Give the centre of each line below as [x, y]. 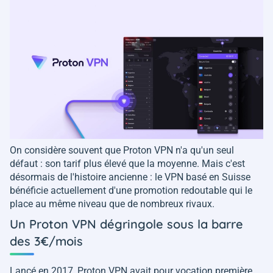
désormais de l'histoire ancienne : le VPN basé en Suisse [130, 177]
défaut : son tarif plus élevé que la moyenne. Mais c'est [127, 164]
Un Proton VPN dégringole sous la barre [126, 224]
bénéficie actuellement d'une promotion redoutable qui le [131, 190]
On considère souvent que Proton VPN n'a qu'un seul [122, 150]
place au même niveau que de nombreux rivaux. [113, 204]
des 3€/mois [46, 241]
